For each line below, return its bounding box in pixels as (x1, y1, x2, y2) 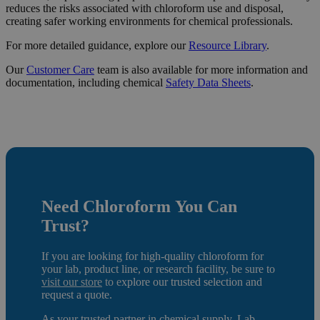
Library (234, 39, 266, 51)
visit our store (41, 275, 102, 288)
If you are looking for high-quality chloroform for (41, 249, 264, 262)
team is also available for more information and (94, 63, 308, 76)
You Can (171, 196, 237, 216)
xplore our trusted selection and (121, 275, 262, 288)
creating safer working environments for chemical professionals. (6, 14, 293, 27)
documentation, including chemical (6, 76, 166, 89)
